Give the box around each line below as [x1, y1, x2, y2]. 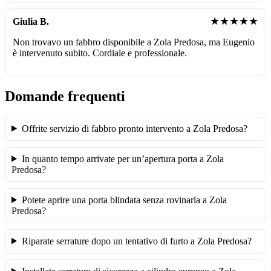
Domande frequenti [5, 88, 125, 104]
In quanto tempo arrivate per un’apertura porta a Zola [21, 153, 224, 164]
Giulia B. [13, 16, 49, 27]
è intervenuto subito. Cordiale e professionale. [13, 47, 187, 58]
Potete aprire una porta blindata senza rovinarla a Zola [21, 194, 227, 205]
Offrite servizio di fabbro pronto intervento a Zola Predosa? [21, 123, 247, 134]
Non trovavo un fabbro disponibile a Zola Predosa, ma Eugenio [13, 36, 255, 47]
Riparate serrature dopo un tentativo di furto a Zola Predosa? [21, 235, 252, 246]
